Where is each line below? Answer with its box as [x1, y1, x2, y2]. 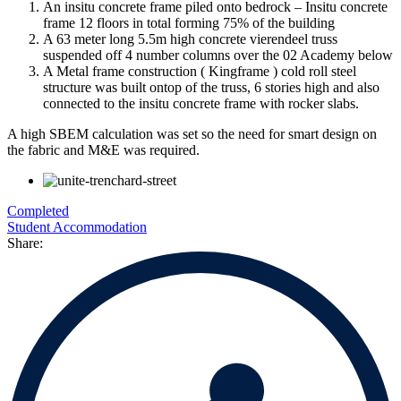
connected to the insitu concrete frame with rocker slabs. [43, 95, 359, 111]
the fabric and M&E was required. [7, 141, 200, 158]
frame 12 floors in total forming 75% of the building [43, 14, 335, 30]
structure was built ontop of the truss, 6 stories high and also [43, 79, 380, 95]
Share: [7, 235, 43, 251]
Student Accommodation [7, 218, 147, 235]
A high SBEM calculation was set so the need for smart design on [7, 125, 377, 141]
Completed [7, 202, 69, 218]
